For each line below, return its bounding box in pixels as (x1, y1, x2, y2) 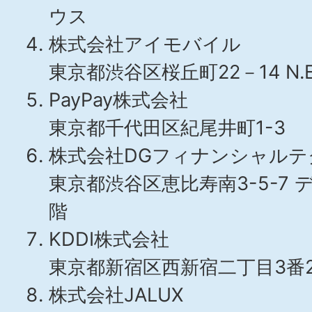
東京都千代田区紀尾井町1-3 (49, 116, 286, 139)
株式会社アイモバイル (49, 33, 241, 56)
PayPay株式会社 (49, 88, 188, 111)
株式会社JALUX (49, 283, 183, 306)
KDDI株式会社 (49, 228, 169, 251)
